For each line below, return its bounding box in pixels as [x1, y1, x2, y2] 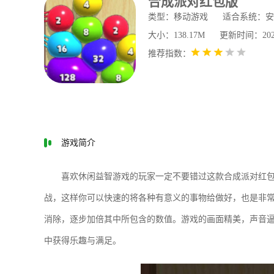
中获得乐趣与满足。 [44, 236, 121, 245]
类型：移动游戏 [148, 12, 208, 21]
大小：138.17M [148, 31, 205, 40]
